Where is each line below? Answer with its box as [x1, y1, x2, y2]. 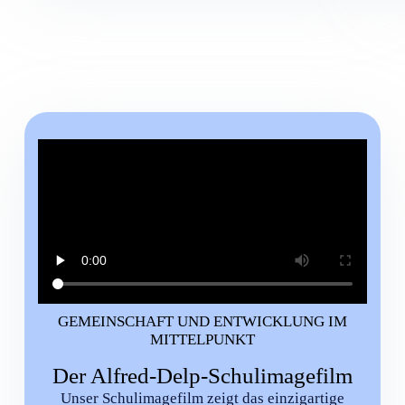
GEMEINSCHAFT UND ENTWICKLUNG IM [57, 312, 347, 330]
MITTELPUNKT [149, 330, 255, 348]
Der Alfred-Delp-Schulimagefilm [52, 363, 353, 389]
